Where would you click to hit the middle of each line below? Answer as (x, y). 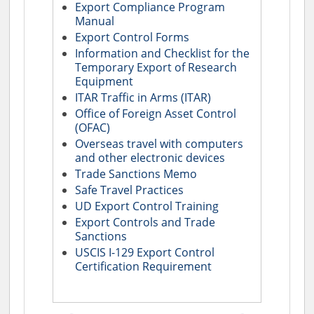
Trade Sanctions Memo (136, 173)
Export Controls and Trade (145, 222)
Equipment (104, 81)
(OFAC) (93, 127)
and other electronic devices (150, 157)
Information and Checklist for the (163, 53)
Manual (95, 21)
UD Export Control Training (147, 206)
